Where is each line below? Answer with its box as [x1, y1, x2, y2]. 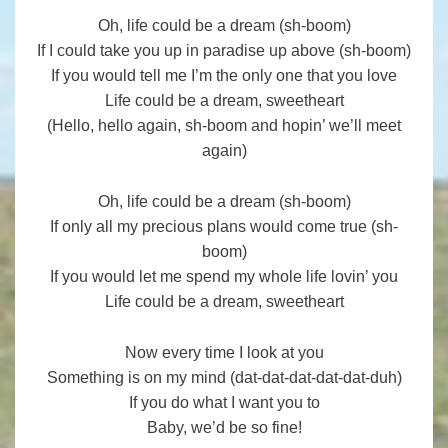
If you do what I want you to [128, 394, 320, 412]
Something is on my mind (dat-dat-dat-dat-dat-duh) [46, 369, 402, 387]
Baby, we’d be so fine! [146, 419, 302, 437]
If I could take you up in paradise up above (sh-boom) [37, 42, 411, 60]
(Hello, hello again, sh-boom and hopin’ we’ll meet [47, 117, 401, 135]
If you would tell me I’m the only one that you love [51, 67, 397, 85]
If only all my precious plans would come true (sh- [50, 218, 398, 236]
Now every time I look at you [124, 344, 324, 362]
